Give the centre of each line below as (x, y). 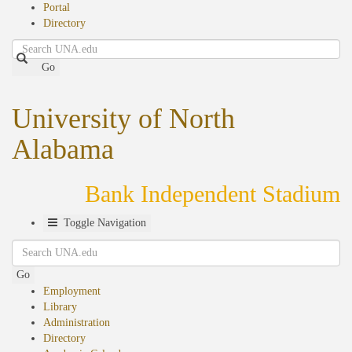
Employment (72, 291)
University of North (123, 119)
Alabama (63, 149)
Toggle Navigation (105, 223)
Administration (77, 323)
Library (60, 307)
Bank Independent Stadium (213, 194)
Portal (57, 7)
